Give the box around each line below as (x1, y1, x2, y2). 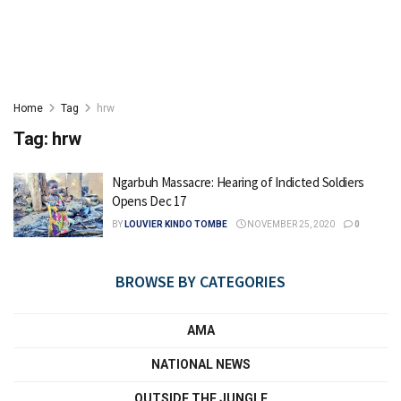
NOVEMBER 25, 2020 (245, 219, 335, 229)
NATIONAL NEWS (150, 356, 251, 371)
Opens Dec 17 (112, 192, 186, 209)
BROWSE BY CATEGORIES (115, 270, 286, 292)
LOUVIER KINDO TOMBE (124, 219, 227, 229)
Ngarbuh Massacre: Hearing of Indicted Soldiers (112, 174, 365, 191)
